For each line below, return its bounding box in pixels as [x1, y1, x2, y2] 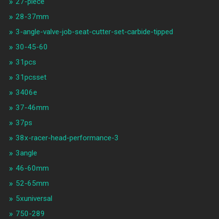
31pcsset [15, 73, 46, 82]
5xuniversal [15, 194, 52, 203]
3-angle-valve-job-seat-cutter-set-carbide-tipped [15, 27, 173, 37]
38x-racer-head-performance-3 [15, 133, 119, 143]
